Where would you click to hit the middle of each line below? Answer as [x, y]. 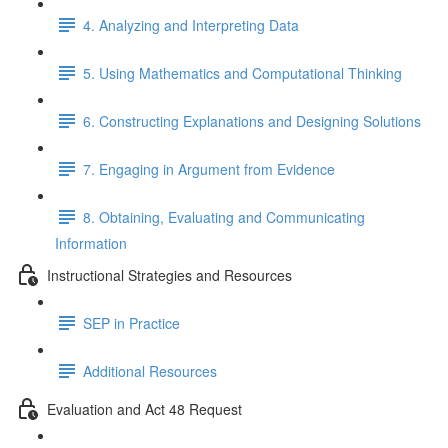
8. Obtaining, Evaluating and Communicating [224, 216]
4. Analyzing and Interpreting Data [191, 24]
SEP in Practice [131, 322]
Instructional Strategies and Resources [169, 274]
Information [91, 243]
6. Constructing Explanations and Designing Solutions [252, 120]
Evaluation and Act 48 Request [144, 408]
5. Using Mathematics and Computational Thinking [242, 72]
